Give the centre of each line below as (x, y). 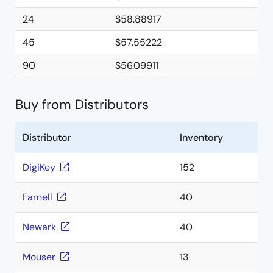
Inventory (201, 137)
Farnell (37, 197)
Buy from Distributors (82, 105)
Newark (39, 227)
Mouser (39, 257)
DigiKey (39, 167)
